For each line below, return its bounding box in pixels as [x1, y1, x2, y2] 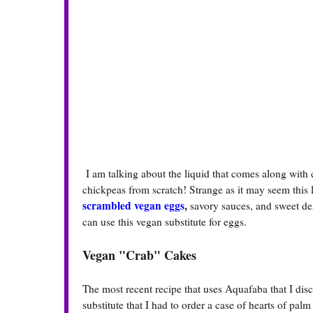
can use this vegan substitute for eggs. [82, 214, 247, 229]
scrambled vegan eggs [82, 198, 184, 214]
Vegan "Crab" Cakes [82, 246, 196, 265]
